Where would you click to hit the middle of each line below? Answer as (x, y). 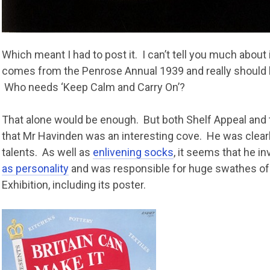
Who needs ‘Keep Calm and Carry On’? (94, 87)
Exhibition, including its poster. (74, 185)
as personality (36, 168)
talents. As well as (48, 152)
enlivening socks (133, 152)
